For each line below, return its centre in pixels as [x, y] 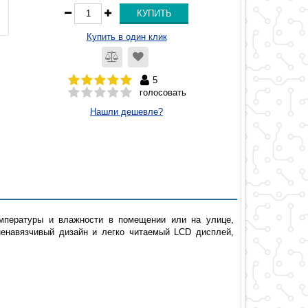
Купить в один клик [126, 36]
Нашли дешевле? [126, 111]
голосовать [163, 92]
